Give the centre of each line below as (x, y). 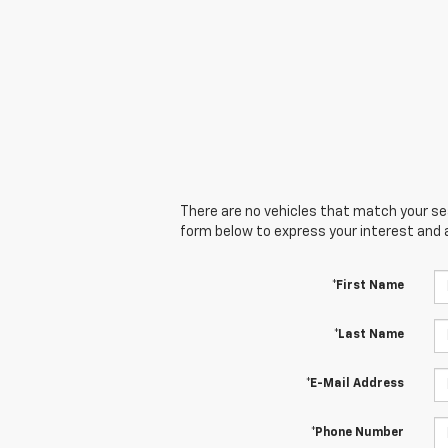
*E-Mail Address (354, 384)
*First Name (367, 286)
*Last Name (368, 335)
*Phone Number (357, 433)
